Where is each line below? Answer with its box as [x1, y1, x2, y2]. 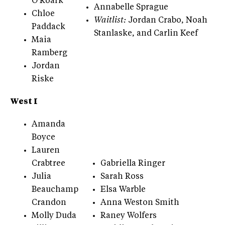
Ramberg [32, 49, 67, 57]
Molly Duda [32, 211, 76, 220]
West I [10, 97, 38, 106]
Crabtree [32, 159, 65, 168]
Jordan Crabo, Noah [126, 16, 207, 25]
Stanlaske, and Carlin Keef [94, 29, 198, 38]
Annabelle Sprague [94, 3, 168, 12]
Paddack [32, 23, 65, 31]
